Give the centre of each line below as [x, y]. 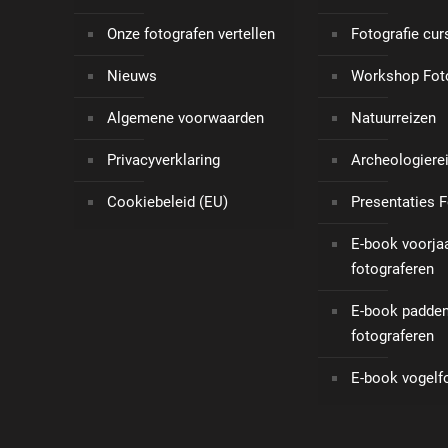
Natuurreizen [393, 118]
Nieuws [132, 76]
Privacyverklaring [163, 160]
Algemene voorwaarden [185, 118]
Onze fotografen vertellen [191, 34]
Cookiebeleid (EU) [167, 202]
